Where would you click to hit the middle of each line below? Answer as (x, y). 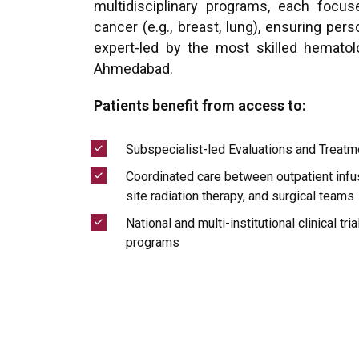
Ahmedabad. (133, 69)
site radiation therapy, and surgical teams (240, 196)
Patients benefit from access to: (200, 105)
